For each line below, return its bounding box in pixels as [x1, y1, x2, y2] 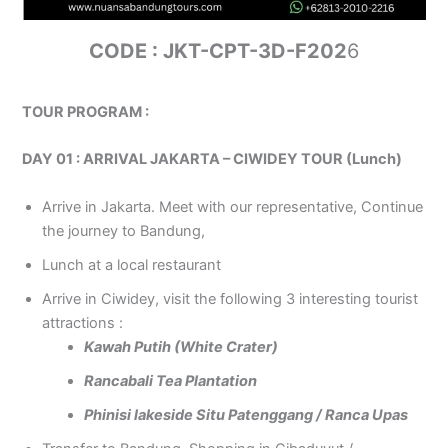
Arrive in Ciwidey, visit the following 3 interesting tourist [42, 289, 419, 308]
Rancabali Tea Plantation [84, 371, 258, 390]
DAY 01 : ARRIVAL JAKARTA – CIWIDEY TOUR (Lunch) [22, 150, 403, 169]
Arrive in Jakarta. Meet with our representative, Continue [42, 197, 424, 216]
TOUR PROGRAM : [22, 102, 150, 121]
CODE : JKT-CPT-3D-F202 [89, 38, 347, 63]
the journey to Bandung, [42, 221, 206, 240]
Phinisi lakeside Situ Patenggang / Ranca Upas [84, 405, 409, 424]
